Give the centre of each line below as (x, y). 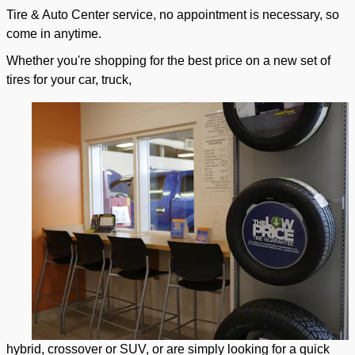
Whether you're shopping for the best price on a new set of (168, 61)
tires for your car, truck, (71, 80)
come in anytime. (54, 34)
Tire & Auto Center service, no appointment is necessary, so (173, 15)
